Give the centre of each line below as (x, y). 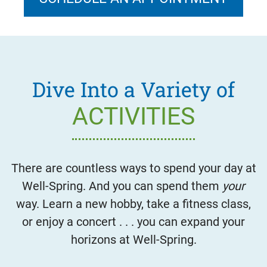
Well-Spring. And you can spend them (122, 186)
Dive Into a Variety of (133, 89)
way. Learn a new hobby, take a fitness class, (133, 204)
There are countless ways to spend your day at (133, 168)
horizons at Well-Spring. (133, 239)
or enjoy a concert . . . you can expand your (133, 221)
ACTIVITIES (133, 116)
